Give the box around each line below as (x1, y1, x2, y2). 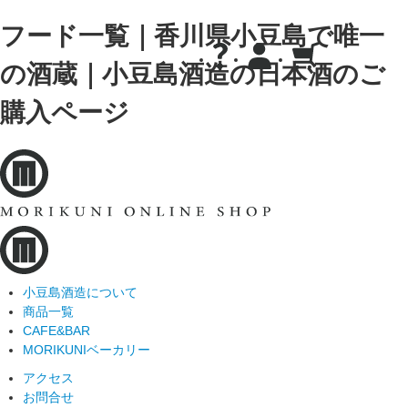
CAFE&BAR (23, 322, 90, 338)
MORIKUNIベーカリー (23, 342, 150, 357)
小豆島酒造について (23, 284, 138, 300)
